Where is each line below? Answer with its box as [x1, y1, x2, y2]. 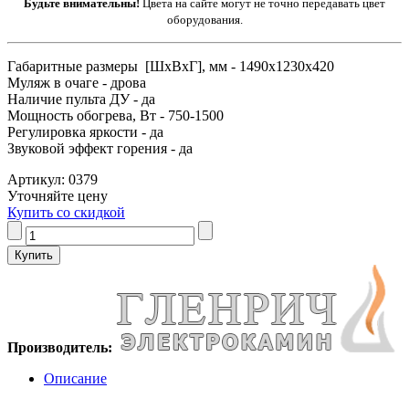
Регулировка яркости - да [7, 123, 163, 140]
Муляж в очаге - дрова [7, 74, 146, 90]
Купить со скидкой [7, 204, 125, 220]
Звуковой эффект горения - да [7, 140, 193, 156]
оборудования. [166, 12, 243, 26]
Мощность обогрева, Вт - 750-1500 [7, 107, 224, 123]
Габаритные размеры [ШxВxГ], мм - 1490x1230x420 [7, 58, 334, 74]
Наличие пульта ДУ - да [7, 90, 155, 107]
